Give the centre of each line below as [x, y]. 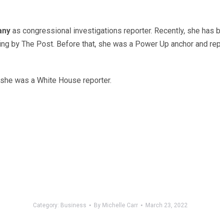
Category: [46, 205]
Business [73, 205]
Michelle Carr [120, 205]
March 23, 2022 [166, 205]
